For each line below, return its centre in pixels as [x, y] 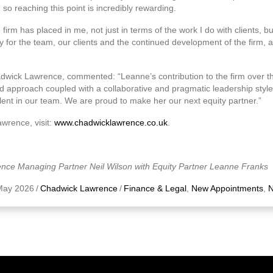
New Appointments [227, 188]
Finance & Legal [155, 188]
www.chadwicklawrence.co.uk [111, 122]
